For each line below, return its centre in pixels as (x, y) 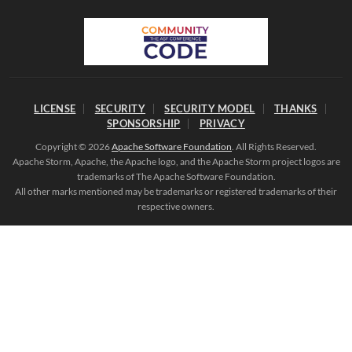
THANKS (295, 108)
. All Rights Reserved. (274, 147)
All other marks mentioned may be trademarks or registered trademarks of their (176, 191)
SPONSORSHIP (144, 123)
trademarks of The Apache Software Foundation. (176, 176)
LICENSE (55, 108)
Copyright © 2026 (73, 147)
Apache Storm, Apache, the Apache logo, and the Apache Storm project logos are (176, 161)
